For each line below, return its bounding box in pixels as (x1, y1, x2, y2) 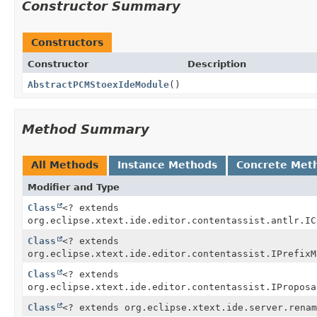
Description (188, 58, 246, 69)
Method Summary (22, 121, 149, 137)
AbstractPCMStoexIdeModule (28, 79, 169, 90)
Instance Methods (117, 158, 217, 171)
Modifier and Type (28, 181, 120, 192)
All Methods (31, 158, 98, 171)
